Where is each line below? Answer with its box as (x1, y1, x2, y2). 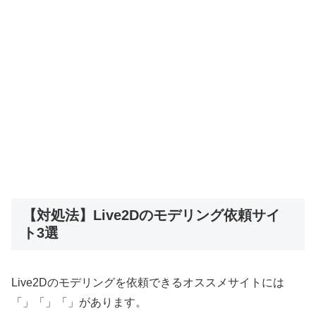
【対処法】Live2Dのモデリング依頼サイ (23, 207, 280, 223)
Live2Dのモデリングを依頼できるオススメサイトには (11, 276, 284, 288)
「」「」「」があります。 (11, 296, 147, 308)
